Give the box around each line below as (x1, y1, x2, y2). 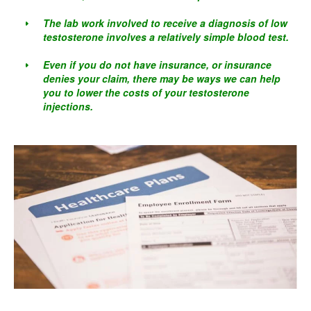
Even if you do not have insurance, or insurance (43, 58, 271, 72)
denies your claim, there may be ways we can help (43, 72, 280, 85)
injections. (43, 99, 93, 113)
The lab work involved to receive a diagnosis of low (43, 16, 287, 30)
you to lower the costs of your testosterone (43, 85, 249, 99)
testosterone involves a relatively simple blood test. (43, 30, 289, 44)
